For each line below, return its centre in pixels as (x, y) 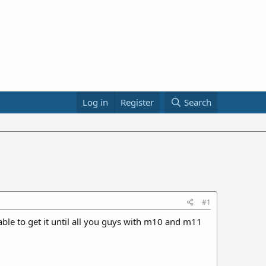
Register (137, 102)
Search (198, 102)
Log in (96, 102)
